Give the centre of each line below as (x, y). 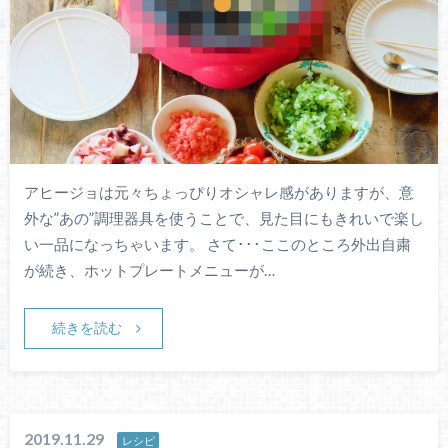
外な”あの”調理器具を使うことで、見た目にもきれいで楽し (223, 218)
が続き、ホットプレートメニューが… (149, 270)
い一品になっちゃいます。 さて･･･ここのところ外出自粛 (217, 244)
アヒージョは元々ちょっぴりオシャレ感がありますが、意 (218, 192)
